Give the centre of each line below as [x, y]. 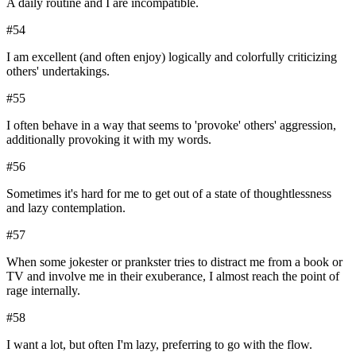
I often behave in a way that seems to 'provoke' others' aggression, [171, 125]
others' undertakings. [58, 71]
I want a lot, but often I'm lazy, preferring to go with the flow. [159, 344]
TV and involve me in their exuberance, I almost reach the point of [173, 276]
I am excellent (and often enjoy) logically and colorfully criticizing [172, 56]
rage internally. [43, 290]
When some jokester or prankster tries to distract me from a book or [174, 261]
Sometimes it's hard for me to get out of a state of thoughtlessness [169, 193]
